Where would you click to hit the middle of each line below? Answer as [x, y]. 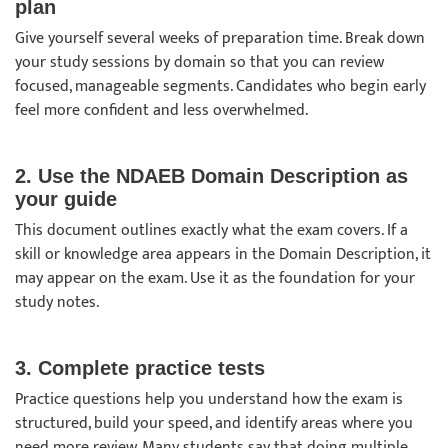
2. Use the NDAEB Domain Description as [211, 176]
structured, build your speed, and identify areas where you [214, 423]
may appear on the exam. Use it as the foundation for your [215, 278]
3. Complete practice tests [143, 368]
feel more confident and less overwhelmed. [163, 110]
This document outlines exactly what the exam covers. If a [211, 230]
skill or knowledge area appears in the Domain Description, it [223, 254]
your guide [69, 199]
